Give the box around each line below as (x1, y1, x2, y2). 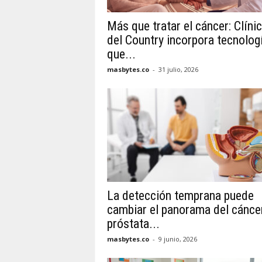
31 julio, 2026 (158, 65, 198, 74)
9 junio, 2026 (158, 235, 197, 243)
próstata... (106, 216, 160, 231)
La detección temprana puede (106, 188, 254, 203)
